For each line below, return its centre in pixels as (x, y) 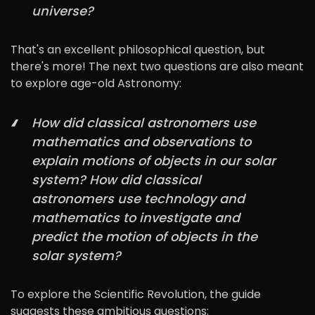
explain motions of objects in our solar (154, 160)
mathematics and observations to (141, 141)
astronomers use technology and (138, 198)
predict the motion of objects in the (144, 236)
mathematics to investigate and (136, 217)
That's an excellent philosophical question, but (138, 49)
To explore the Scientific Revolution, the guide (136, 294)
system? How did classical (116, 179)
